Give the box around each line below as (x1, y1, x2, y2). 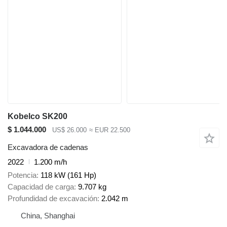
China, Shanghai (21, 211, 75, 220)
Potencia (8, 171, 36, 180)
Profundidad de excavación (8, 194, 97, 203)
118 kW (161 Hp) (41, 171, 96, 180)
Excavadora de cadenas (8, 142, 88, 152)
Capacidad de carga (8, 182, 74, 192)
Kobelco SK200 (8, 112, 67, 121)
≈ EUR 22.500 (89, 126, 130, 134)
